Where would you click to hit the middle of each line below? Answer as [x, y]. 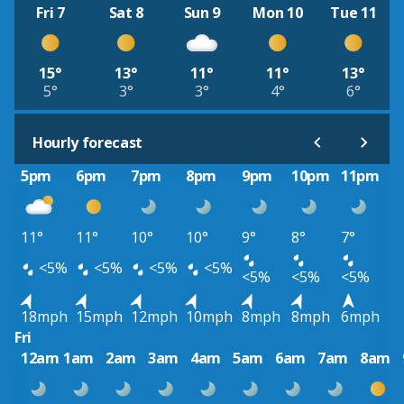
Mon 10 [278, 12]
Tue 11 [353, 12]
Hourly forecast [88, 143]
